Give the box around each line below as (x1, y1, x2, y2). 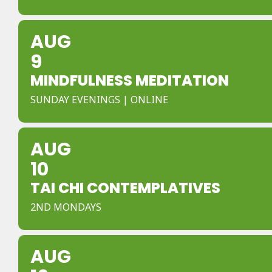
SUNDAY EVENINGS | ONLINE (30, 93, 168, 106)
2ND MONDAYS (30, 200, 101, 214)
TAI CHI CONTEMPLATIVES (30, 178, 220, 198)
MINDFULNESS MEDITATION (30, 70, 229, 90)
